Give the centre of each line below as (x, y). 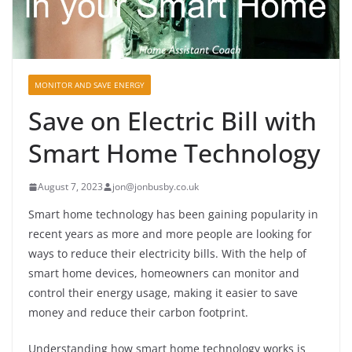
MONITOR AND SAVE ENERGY (90, 85)
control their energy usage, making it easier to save (163, 293)
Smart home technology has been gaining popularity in (173, 214)
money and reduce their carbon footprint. (138, 313)
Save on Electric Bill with (172, 121)
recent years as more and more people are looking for (170, 234)
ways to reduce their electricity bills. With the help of (167, 254)
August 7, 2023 (70, 187)
